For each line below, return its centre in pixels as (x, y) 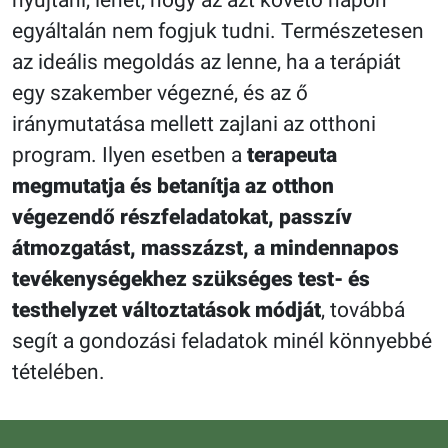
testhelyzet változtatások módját (166, 309)
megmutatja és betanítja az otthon (173, 185)
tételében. (58, 371)
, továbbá (363, 309)
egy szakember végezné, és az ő (160, 92)
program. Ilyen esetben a (129, 154)
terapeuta (292, 154)
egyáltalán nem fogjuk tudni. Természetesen (218, 30)
